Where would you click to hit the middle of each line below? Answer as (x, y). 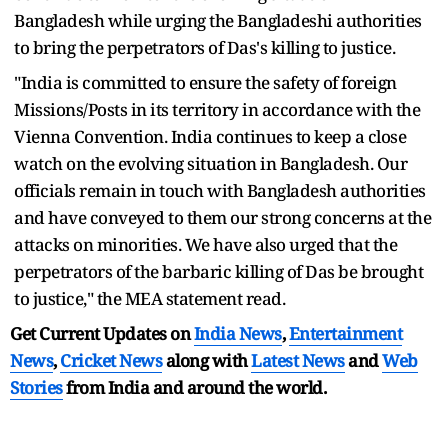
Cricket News (111, 360)
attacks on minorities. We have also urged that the (205, 244)
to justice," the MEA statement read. (149, 298)
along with (206, 360)
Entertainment (345, 333)
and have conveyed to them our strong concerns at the (222, 217)
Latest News (298, 360)
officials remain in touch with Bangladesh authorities (220, 190)
